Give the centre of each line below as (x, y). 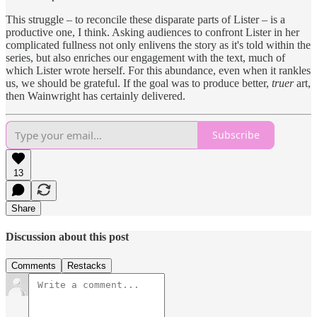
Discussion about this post (67, 236)
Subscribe (236, 135)
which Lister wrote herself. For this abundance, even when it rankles (158, 70)
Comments (34, 266)
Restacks (87, 266)
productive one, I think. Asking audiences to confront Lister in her (152, 32)
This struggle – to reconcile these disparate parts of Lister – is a (145, 19)
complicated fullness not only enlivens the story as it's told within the (158, 45)
